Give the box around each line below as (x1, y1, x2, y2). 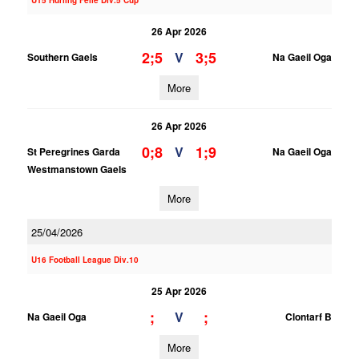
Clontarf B (284, 309, 332, 324)
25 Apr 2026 (151, 284, 208, 298)
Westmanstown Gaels (26, 162, 127, 176)
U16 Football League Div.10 (30, 254, 139, 265)
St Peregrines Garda (26, 144, 120, 159)
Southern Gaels (26, 50, 98, 64)
